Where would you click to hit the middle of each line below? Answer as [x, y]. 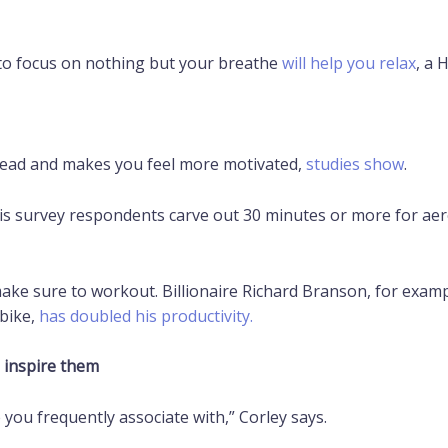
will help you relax [348, 63]
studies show [354, 164]
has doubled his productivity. [145, 315]
